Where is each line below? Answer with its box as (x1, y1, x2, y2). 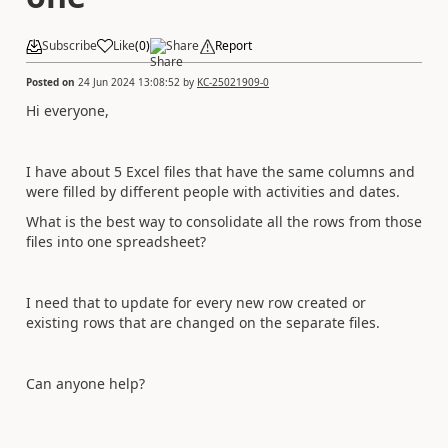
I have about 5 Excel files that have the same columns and (26, 161, 415, 181)
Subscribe (42, 37, 97, 54)
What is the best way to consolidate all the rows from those (26, 212, 422, 231)
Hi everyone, (26, 100, 109, 120)
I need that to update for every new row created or (26, 293, 366, 312)
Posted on (26, 74, 78, 89)
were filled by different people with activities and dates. (26, 181, 400, 201)
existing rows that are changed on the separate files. (26, 313, 380, 332)
